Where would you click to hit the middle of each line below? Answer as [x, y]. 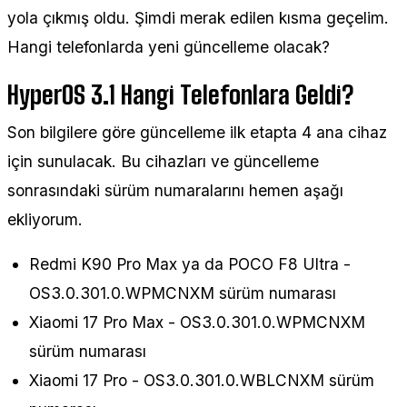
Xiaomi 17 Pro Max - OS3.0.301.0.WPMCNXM [197, 323]
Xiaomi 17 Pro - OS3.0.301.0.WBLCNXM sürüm [202, 381]
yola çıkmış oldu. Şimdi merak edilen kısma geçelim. [198, 17]
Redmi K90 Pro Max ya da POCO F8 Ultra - [190, 264]
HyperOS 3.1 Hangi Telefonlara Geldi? [180, 94]
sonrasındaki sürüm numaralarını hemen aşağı [175, 190]
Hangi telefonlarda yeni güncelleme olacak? [169, 46]
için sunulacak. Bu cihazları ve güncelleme [163, 161]
